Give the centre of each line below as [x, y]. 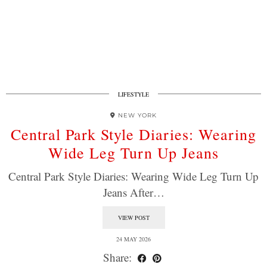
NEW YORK [137, 115]
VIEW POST [133, 218]
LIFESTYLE [133, 94]
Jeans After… [133, 192]
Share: [119, 257]
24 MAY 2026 [133, 239]
